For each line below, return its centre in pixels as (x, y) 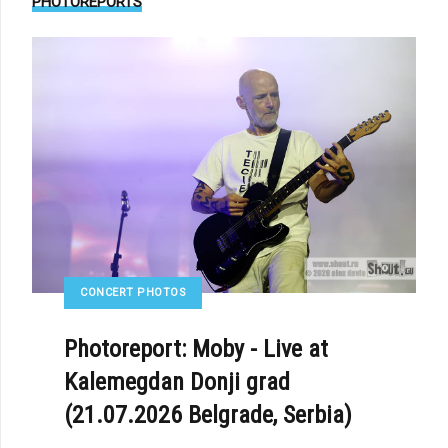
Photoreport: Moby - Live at (196, 349)
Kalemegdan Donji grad (177, 382)
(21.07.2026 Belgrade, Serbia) (208, 415)
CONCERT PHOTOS (133, 293)
